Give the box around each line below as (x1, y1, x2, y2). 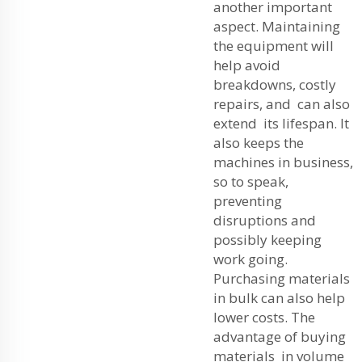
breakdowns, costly (213, 74, 336, 94)
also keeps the (213, 133, 304, 152)
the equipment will (213, 36, 334, 55)
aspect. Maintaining (213, 16, 340, 36)
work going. (213, 249, 288, 268)
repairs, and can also (213, 94, 350, 113)
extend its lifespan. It (213, 113, 349, 133)
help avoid (213, 55, 280, 74)
